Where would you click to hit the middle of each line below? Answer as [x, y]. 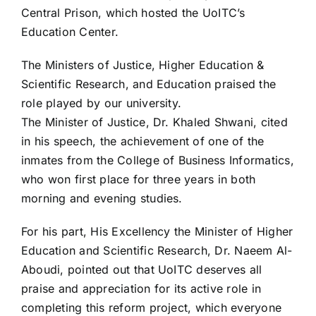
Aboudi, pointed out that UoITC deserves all [142, 269]
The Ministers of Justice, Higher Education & [143, 65]
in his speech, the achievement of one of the [143, 141]
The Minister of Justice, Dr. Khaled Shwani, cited [154, 122]
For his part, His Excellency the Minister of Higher [157, 231]
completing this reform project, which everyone [152, 307]
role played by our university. [102, 103]
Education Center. [70, 31]
